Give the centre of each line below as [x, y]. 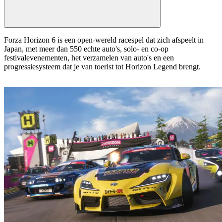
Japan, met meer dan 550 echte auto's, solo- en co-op [86, 49]
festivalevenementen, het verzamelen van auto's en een [89, 57]
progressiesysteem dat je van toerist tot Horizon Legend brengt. [102, 66]
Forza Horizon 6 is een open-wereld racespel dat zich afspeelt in [104, 40]
